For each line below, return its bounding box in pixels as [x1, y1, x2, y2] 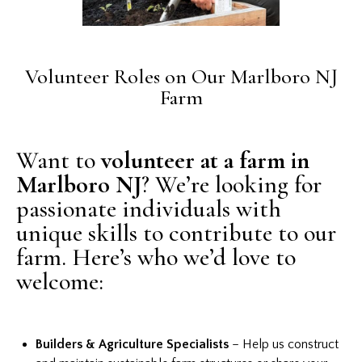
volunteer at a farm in [101, 145, 309, 176]
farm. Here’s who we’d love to [16, 242, 296, 273]
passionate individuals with [16, 194, 281, 225]
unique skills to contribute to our [16, 218, 336, 249]
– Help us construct [229, 337, 339, 352]
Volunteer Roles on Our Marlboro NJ [24, 64, 338, 90]
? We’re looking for [141, 170, 322, 200]
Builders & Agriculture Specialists [36, 337, 229, 352]
